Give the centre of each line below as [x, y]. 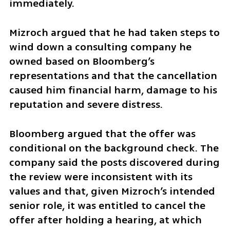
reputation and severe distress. [86, 105]
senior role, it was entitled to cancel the [107, 205]
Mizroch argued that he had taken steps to [114, 33]
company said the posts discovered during [114, 162]
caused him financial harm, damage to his [113, 90]
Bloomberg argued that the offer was [102, 133]
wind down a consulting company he [100, 47]
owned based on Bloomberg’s [82, 62]
